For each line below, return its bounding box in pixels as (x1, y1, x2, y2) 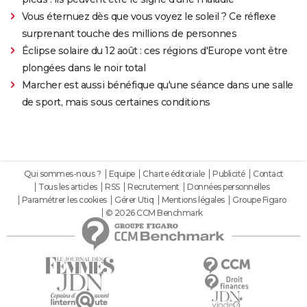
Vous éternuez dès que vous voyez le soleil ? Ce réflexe (21, 10, 276, 23)
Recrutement (127, 181, 180, 192)
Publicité (212, 168, 245, 179)
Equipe (108, 168, 135, 179)
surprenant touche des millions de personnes (21, 27, 237, 40)
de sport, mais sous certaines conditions (21, 95, 210, 108)
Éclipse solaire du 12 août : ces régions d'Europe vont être (21, 44, 288, 57)
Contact (253, 168, 284, 179)
